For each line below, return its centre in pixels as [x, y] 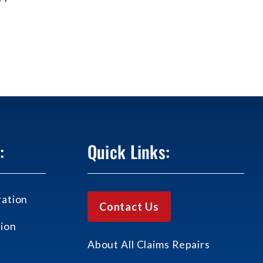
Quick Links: [129, 151]
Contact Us [129, 207]
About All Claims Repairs [149, 245]
